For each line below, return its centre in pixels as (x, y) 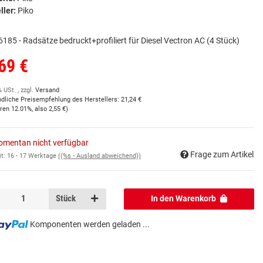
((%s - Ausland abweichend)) (100, 156)
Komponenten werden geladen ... (90, 224)
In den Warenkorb (184, 199)
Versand (47, 90)
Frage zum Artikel (222, 154)
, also (40, 109)
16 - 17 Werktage (33, 156)
